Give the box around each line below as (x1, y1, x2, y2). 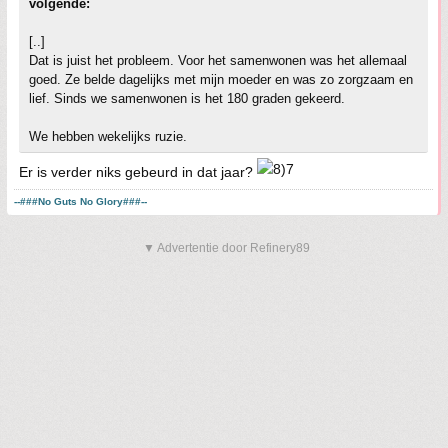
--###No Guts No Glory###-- (14, 196, 147, 207)
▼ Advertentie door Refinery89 (143, 241, 310, 255)
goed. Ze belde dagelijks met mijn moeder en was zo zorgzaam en (29, 72, 413, 87)
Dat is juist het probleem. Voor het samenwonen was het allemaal (29, 53, 407, 68)
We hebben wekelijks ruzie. (29, 129, 187, 144)
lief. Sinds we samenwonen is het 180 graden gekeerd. (29, 91, 345, 106)
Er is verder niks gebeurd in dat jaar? (19, 164, 257, 180)
